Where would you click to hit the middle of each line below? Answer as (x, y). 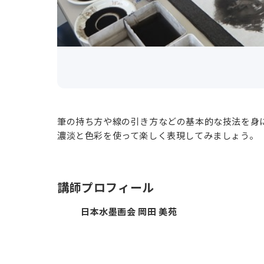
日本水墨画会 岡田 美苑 (129, 212)
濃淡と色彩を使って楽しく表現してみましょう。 (158, 136)
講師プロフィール (106, 187)
